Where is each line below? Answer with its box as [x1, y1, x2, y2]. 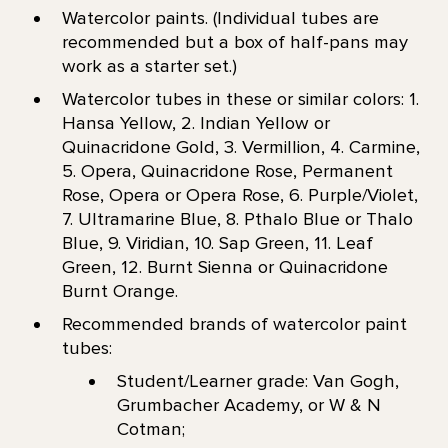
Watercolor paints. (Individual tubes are [61, 6, 379, 29]
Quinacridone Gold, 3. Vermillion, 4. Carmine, [61, 135, 420, 158]
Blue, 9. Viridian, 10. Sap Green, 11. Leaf [61, 231, 373, 254]
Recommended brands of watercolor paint [61, 313, 407, 336]
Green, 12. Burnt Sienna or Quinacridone [61, 255, 388, 278]
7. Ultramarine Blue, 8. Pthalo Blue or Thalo [61, 207, 413, 230]
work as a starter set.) [61, 54, 237, 77]
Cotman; [116, 418, 190, 441]
